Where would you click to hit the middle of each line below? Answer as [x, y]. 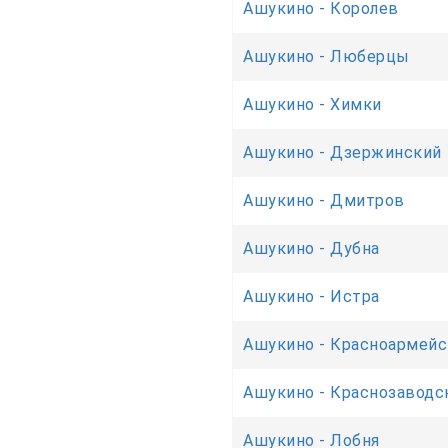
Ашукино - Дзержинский [342, 152]
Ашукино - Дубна [311, 248]
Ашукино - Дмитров [324, 200]
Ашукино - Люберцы [326, 56]
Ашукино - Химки [312, 104]
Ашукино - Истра [311, 296]
